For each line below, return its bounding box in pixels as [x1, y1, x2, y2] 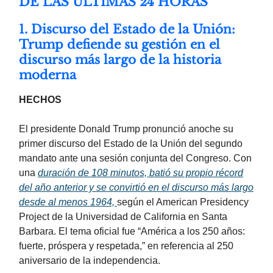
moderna [19, 68, 76, 83]
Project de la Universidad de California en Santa [19, 211, 227, 222]
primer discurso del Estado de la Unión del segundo [19, 138, 243, 149]
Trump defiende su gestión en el [19, 37, 220, 52]
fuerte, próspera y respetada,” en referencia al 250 [19, 241, 233, 252]
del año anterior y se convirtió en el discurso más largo [19, 182, 253, 193]
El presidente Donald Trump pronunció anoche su [19, 124, 233, 135]
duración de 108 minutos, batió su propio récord [38, 168, 243, 179]
